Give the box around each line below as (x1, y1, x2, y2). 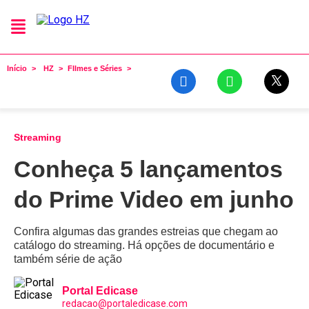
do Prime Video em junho (14, 186, 294, 212)
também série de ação (14, 253, 122, 265)
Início (7, 64, 27, 72)
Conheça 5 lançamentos (14, 156, 283, 182)
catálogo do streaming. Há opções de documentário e (14, 239, 275, 251)
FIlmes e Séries (68, 64, 122, 72)
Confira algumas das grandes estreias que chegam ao (14, 226, 278, 237)
